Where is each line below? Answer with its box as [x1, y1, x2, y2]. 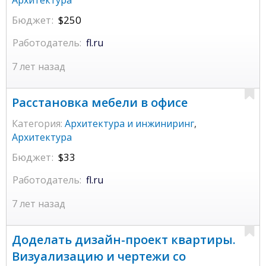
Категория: [12, 117, 62, 131]
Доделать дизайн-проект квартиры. [12, 232, 236, 248]
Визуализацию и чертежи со [12, 248, 186, 265]
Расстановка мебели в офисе [12, 94, 188, 111]
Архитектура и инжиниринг [65, 117, 194, 131]
